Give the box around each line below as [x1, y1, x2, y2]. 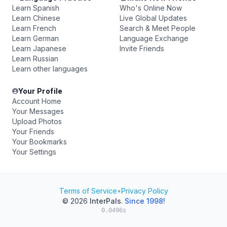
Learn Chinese [12, 14, 60, 22]
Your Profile [18, 87, 63, 95]
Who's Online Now [120, 4, 182, 12]
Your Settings [12, 147, 56, 156]
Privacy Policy [121, 186, 168, 195]
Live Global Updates [120, 14, 187, 22]
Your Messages [12, 107, 64, 116]
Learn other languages [12, 64, 88, 73]
